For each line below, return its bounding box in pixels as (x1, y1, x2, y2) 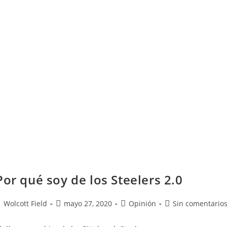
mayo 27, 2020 (64, 199, 112, 208)
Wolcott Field (4, 199, 47, 208)
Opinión (129, 199, 156, 208)
